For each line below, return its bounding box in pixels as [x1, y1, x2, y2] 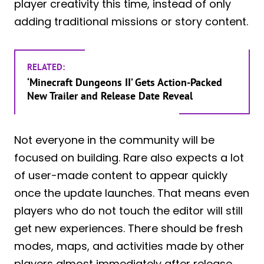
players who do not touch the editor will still [14, 203, 243, 218]
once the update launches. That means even [14, 185, 249, 200]
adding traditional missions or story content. [14, 14, 248, 29]
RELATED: [27, 61, 65, 72]
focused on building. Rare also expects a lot [14, 150, 244, 165]
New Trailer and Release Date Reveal [27, 88, 193, 103]
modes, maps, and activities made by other [14, 238, 245, 253]
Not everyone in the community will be [14, 132, 214, 147]
